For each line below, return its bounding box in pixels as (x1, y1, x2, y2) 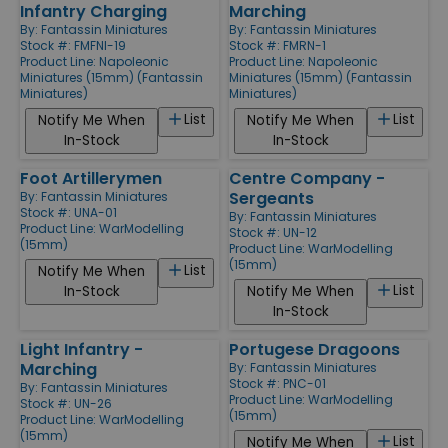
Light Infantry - (20, 337, 143, 361)
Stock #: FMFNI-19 (20, 36, 126, 54)
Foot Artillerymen (20, 166, 162, 190)
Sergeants (229, 186, 314, 210)
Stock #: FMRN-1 (229, 36, 326, 54)
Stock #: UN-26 (20, 394, 112, 412)
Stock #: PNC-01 (229, 374, 326, 392)
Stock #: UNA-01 (20, 203, 117, 221)
